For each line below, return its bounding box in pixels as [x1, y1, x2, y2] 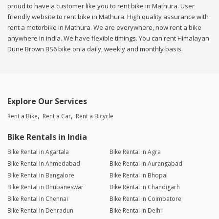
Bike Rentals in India [7, 131, 87, 143]
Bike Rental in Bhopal [109, 171, 168, 180]
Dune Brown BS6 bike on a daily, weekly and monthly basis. [7, 44, 183, 54]
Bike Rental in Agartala [7, 148, 69, 156]
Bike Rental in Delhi [109, 206, 162, 215]
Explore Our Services [7, 96, 87, 107]
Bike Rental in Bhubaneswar [7, 183, 84, 192]
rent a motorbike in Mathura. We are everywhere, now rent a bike [7, 23, 201, 32]
